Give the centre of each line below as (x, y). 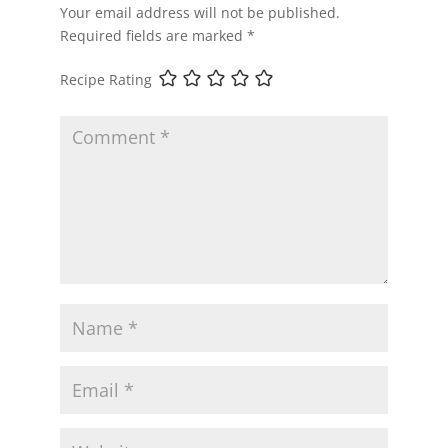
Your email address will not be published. (199, 12)
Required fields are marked (153, 35)
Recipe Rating (105, 79)
